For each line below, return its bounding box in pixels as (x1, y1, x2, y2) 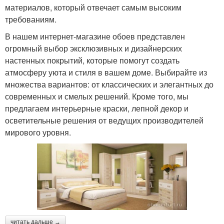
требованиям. (5, 13, 56, 25)
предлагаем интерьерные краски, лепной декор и (5, 102, 188, 114)
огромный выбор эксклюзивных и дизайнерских (5, 42, 182, 54)
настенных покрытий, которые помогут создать (5, 54, 179, 66)
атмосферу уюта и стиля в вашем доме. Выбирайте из (5, 66, 207, 78)
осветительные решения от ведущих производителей (5, 114, 203, 126)
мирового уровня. (5, 126, 71, 138)
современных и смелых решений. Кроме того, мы (5, 90, 188, 102)
